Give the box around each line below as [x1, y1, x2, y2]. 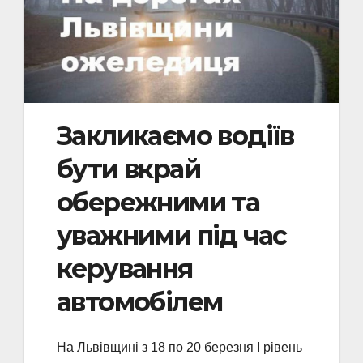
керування [57, 253, 193, 285]
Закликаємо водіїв [57, 120, 294, 152]
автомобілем [57, 286, 223, 318]
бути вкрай [57, 153, 200, 186]
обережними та [57, 186, 260, 219]
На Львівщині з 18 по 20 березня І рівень [57, 340, 302, 355]
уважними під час [57, 220, 287, 252]
